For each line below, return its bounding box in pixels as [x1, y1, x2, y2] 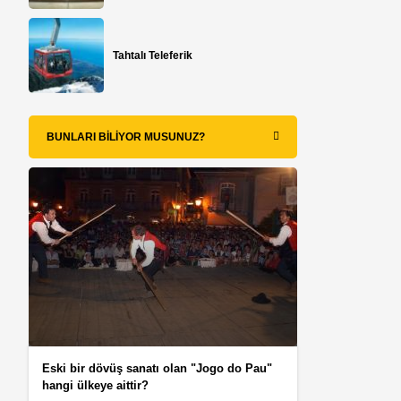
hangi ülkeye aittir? [42, 378, 149, 392]
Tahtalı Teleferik [113, 48, 193, 62]
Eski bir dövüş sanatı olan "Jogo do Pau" [42, 361, 273, 375]
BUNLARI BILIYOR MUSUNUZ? [47, 130, 206, 143]
